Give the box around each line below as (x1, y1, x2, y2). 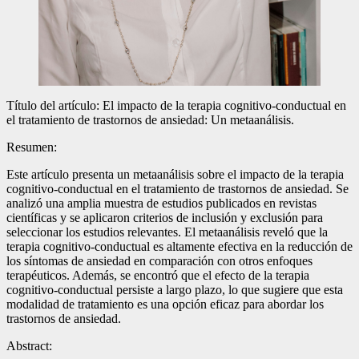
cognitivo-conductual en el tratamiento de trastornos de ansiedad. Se (6, 181, 349, 196)
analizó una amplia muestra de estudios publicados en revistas (6, 196, 317, 210)
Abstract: (6, 338, 52, 353)
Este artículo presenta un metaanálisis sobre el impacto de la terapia (6, 167, 344, 181)
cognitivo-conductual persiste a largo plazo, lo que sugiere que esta (6, 282, 343, 296)
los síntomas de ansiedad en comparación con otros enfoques (6, 253, 313, 268)
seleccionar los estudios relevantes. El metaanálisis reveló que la (6, 224, 328, 239)
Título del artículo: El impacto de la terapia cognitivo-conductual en (6, 98, 346, 112)
